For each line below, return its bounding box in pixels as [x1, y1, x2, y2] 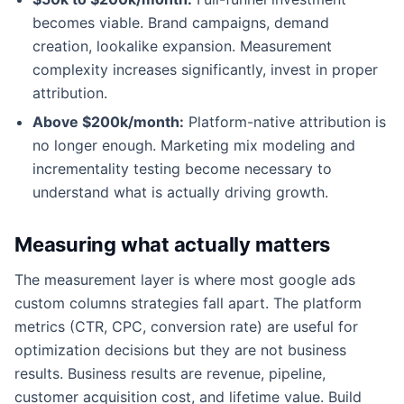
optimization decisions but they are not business [14, 340, 346, 359]
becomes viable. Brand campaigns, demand [32, 13, 329, 32]
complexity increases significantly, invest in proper [32, 60, 378, 78]
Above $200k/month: [32, 112, 184, 131]
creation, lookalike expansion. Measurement [32, 36, 332, 55]
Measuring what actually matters [14, 232, 331, 256]
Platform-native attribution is [184, 112, 386, 131]
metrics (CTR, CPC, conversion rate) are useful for [14, 317, 358, 335]
